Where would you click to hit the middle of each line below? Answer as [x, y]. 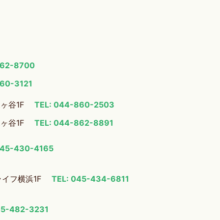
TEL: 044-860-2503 [74, 104]
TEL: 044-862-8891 [74, 123]
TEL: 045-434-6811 [90, 179]
